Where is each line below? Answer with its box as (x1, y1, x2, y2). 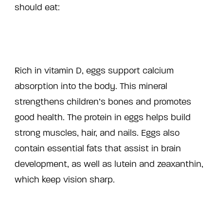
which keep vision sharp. (15, 174, 115, 185)
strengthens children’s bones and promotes (15, 96, 191, 108)
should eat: (15, 2, 60, 13)
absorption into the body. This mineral (15, 81, 167, 92)
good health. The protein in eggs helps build (15, 112, 191, 123)
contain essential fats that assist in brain (15, 143, 181, 154)
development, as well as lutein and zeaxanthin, (15, 159, 203, 170)
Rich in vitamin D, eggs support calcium (15, 65, 174, 76)
